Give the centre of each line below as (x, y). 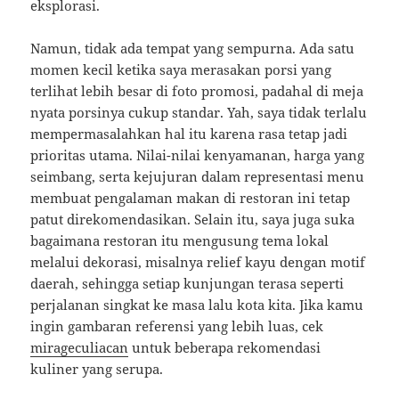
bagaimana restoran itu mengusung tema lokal (180, 241)
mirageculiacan (80, 348)
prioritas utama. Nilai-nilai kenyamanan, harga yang (198, 155)
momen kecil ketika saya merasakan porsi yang (181, 70)
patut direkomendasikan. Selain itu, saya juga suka (193, 220)
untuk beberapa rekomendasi (225, 348)
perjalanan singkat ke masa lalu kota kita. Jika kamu (197, 305)
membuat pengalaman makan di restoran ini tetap (191, 198)
